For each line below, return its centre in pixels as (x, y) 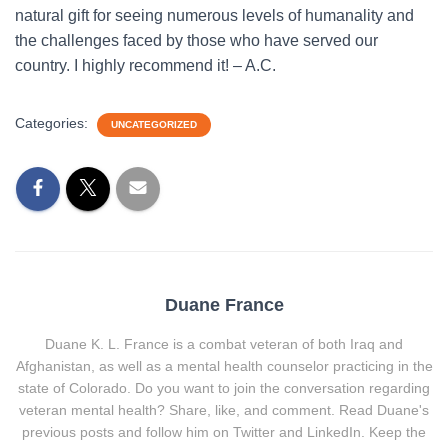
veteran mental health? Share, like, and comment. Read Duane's (224, 409)
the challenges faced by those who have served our (196, 40)
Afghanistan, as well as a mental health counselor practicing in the (224, 365)
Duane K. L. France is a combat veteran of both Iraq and (224, 343)
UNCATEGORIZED (154, 124)
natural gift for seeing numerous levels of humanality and (214, 15)
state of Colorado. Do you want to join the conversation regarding (224, 387)
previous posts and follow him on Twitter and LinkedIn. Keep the (224, 431)
